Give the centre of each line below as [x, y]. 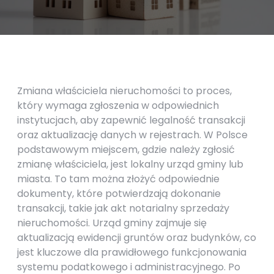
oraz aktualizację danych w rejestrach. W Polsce [132, 135]
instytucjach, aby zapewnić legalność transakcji [131, 120]
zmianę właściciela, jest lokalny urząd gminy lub [130, 164]
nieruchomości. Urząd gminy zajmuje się [112, 223]
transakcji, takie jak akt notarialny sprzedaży [123, 208]
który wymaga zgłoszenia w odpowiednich [118, 106]
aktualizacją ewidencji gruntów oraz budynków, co [137, 238]
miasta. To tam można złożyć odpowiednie [118, 179]
